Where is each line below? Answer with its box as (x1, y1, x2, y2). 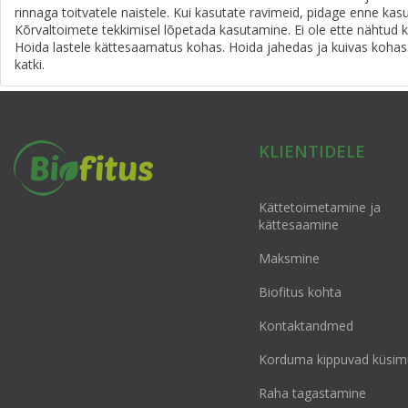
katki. (15, 56, 45, 73)
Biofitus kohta (258, 283, 342, 301)
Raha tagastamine (258, 384, 366, 402)
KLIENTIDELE (258, 140, 365, 162)
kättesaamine (258, 216, 339, 233)
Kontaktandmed (258, 317, 353, 334)
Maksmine (258, 250, 320, 267)
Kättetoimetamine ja (258, 199, 381, 216)
